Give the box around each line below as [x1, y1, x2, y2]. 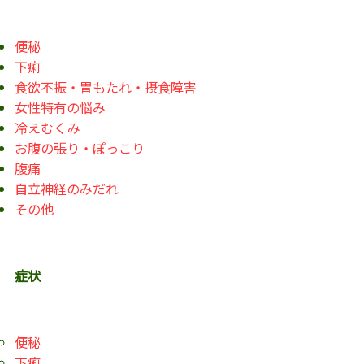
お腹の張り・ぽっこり [14, 137, 145, 158]
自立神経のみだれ [14, 178, 119, 198]
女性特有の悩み [14, 97, 106, 117]
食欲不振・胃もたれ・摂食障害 [14, 76, 197, 97]
